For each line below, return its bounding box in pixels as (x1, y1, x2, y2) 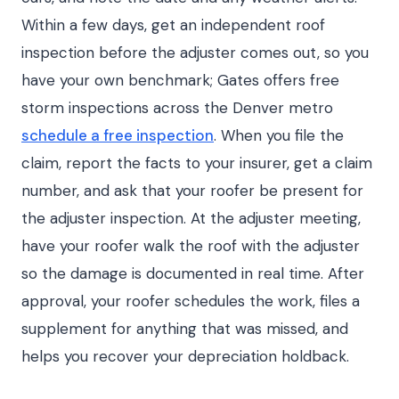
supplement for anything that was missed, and (21, 319, 348, 338)
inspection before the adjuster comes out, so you (21, 43, 369, 62)
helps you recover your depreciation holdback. (21, 346, 349, 366)
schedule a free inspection (21, 126, 214, 145)
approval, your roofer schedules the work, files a (21, 291, 360, 311)
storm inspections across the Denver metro (21, 98, 333, 118)
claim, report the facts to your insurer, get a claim (21, 153, 372, 173)
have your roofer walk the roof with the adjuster (21, 236, 360, 256)
